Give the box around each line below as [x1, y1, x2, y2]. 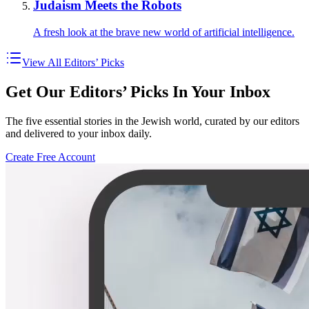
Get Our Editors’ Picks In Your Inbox [6, 82, 270, 101]
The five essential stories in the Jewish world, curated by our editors [6, 114, 299, 127]
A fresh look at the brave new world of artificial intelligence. [33, 26, 295, 38]
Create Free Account [6, 150, 95, 163]
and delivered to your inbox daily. [6, 127, 152, 139]
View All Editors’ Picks [22, 56, 124, 68]
